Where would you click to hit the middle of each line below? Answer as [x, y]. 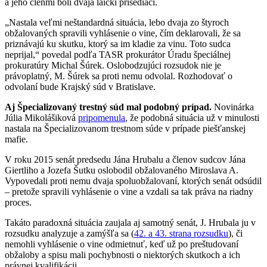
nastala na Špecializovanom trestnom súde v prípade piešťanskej [125, 128]
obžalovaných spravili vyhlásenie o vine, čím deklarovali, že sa [123, 33]
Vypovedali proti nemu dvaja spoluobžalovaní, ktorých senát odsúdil [133, 181]
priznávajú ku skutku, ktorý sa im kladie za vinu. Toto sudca [118, 44]
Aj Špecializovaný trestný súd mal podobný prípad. [108, 107]
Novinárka [233, 107]
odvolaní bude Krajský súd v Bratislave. [80, 86]
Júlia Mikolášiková [41, 117]
